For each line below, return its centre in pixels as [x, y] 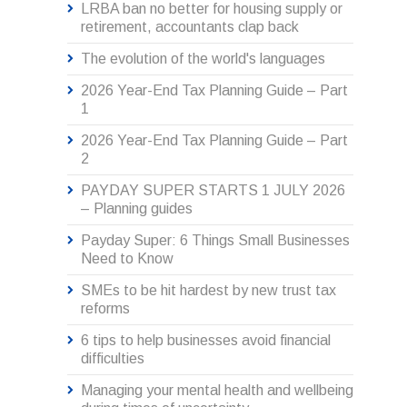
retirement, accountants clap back [190, 27]
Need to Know [127, 259]
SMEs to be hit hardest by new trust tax [208, 291]
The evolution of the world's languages [203, 59]
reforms [105, 309]
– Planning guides [137, 209]
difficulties [113, 359]
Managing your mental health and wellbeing [217, 391]
